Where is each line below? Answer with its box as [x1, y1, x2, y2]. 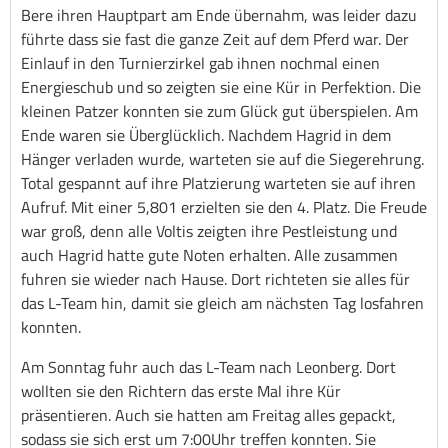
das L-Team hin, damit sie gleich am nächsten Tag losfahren [21, 290, 424, 315]
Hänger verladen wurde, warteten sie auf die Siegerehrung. [21, 146, 424, 171]
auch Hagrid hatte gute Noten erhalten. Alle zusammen [21, 242, 398, 267]
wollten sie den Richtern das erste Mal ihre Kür [21, 378, 341, 403]
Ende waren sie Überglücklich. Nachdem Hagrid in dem [21, 122, 391, 147]
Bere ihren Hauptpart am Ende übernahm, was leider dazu [21, 2, 417, 27]
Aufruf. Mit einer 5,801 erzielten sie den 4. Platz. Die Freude [21, 194, 427, 219]
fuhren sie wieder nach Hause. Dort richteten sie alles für [21, 266, 410, 291]
